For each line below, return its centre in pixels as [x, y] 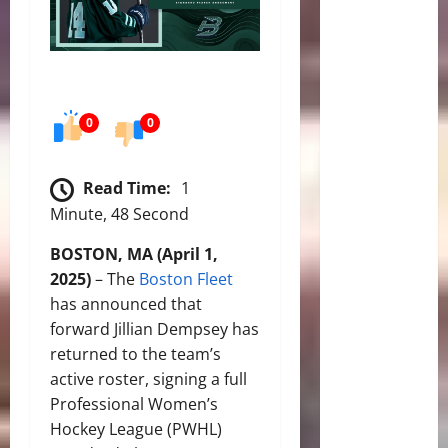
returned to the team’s [135, 353]
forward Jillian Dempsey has [154, 328]
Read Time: [127, 187]
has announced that [126, 303]
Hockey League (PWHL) [136, 428]
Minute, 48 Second [119, 213]
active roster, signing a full [148, 378]
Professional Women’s [134, 403]
